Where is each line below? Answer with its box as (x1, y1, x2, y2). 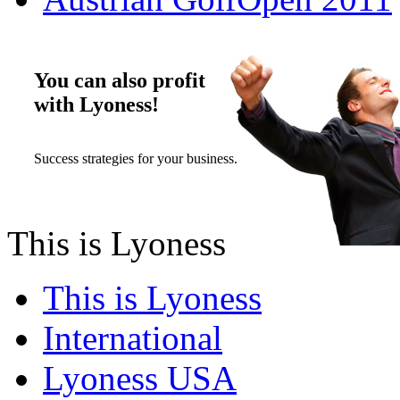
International (43, 319, 222, 357)
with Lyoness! (34, 92, 159, 116)
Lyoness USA (43, 359, 237, 397)
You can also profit (34, 68, 205, 92)
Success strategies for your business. (34, 150, 237, 166)
